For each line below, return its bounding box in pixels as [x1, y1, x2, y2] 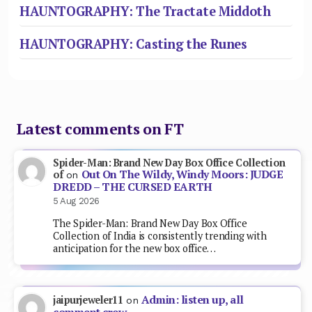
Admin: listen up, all [141, 292, 244, 307]
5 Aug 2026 [53, 196, 100, 207]
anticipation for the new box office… [53, 241, 217, 255]
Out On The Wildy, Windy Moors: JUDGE [81, 167, 283, 182]
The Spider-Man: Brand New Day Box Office [53, 216, 247, 230]
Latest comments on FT [15, 119, 184, 139]
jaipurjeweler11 [53, 292, 123, 306]
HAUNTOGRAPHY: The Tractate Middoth [19, 2, 271, 19]
